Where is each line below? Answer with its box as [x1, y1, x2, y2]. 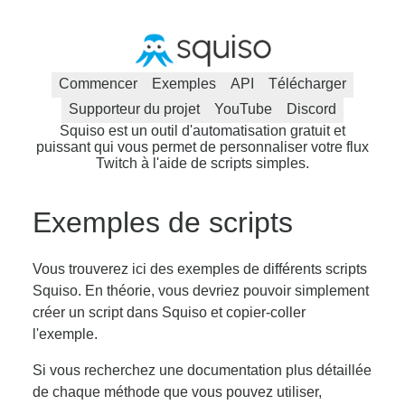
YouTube [214, 100, 272, 117]
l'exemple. [33, 325, 98, 342]
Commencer [59, 75, 137, 91]
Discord [287, 100, 336, 117]
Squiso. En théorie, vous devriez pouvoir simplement [33, 282, 369, 298]
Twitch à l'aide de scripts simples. [96, 155, 309, 171]
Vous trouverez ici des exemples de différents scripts [33, 260, 367, 277]
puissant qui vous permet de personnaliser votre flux [36, 138, 369, 155]
